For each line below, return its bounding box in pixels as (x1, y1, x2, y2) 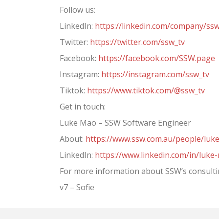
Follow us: (60, 4, 95, 16)
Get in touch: (60, 101, 106, 112)
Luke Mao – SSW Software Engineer (60, 117, 191, 129)
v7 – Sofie (60, 182, 94, 193)
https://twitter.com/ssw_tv (90, 37, 185, 48)
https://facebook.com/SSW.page (98, 53, 215, 64)
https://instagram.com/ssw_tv (101, 69, 209, 80)
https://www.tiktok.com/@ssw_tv (87, 85, 205, 96)
